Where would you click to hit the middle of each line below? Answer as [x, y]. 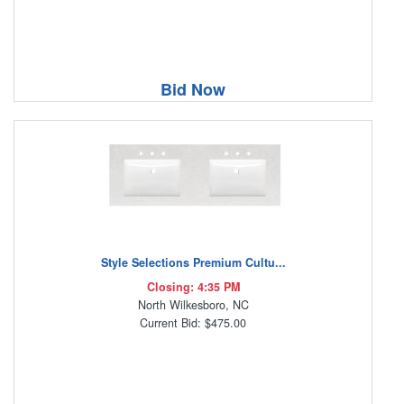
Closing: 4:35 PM [193, 286]
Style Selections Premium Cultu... [193, 262]
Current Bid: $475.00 [193, 322]
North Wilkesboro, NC [193, 304]
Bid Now [193, 89]
